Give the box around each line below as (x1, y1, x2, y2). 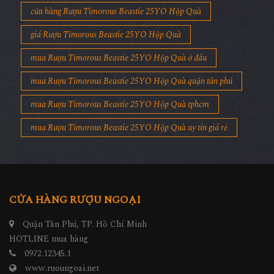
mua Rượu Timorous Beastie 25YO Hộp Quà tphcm (31, 98, 209, 111)
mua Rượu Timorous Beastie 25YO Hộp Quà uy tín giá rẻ (31, 121, 228, 135)
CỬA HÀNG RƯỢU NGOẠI (9, 192, 141, 209)
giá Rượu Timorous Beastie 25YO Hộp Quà (31, 28, 181, 42)
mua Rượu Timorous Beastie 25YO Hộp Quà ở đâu (31, 51, 207, 65)
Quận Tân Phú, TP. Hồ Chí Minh (20, 218, 147, 231)
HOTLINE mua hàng (9, 232, 88, 246)
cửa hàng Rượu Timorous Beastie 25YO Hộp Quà (31, 5, 201, 18)
